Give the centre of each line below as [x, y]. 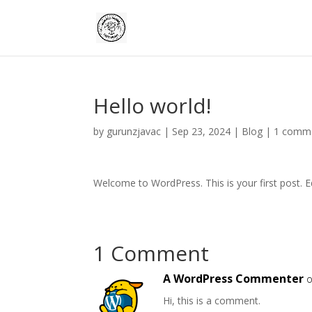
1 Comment [151, 253]
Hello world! [153, 106]
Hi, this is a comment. [212, 301]
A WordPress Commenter [234, 279]
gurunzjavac [134, 131]
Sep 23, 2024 [202, 131]
